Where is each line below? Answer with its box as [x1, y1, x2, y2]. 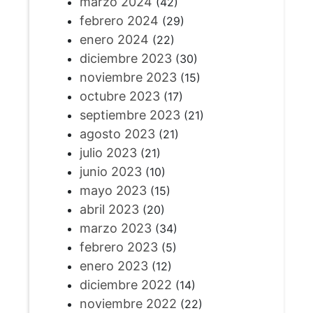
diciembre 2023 [79, 51, 172, 66]
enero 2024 [79, 32, 149, 48]
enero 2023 [79, 259, 148, 274]
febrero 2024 [79, 13, 159, 29]
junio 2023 [79, 164, 142, 180]
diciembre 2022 [79, 277, 172, 293]
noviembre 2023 [79, 70, 177, 85]
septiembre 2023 [79, 108, 180, 123]
